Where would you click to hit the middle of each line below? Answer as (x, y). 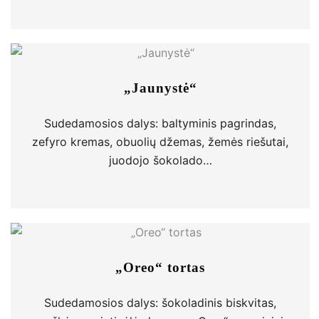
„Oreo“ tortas (160, 267)
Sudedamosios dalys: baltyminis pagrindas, (160, 123)
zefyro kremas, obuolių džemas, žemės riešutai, (160, 142)
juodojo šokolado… (160, 160)
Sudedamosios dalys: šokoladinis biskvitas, (160, 303)
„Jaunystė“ (160, 88)
